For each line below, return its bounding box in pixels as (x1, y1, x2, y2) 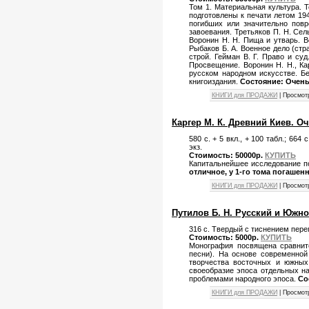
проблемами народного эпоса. (189, 274, 298, 283)
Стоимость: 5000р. (189, 232, 261, 241)
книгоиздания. (189, 77, 240, 86)
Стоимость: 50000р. (189, 150, 265, 159)
